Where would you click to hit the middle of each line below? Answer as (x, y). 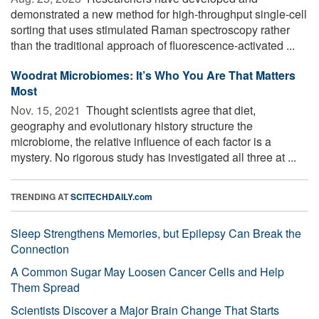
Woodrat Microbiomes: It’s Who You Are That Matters (153, 75)
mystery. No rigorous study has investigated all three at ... (153, 157)
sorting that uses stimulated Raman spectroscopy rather (150, 29)
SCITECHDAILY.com (111, 196)
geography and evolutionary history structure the (132, 125)
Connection (40, 249)
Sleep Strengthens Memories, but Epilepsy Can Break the (156, 233)
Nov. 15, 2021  (47, 110)
